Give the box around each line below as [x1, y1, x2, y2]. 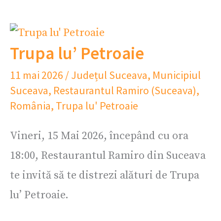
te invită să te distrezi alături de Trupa [10, 169, 199, 182]
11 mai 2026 [10, 68, 65, 82]
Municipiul [152, 68, 201, 82]
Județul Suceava [71, 68, 147, 82]
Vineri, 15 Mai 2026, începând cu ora [10, 129, 188, 143]
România [10, 98, 51, 112]
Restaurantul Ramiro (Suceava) [53, 83, 196, 97]
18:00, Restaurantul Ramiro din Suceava [10, 149, 206, 162]
